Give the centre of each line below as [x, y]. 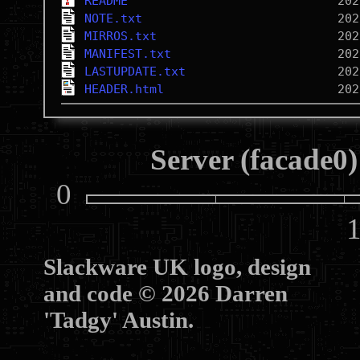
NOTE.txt [113, 18]
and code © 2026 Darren [165, 293]
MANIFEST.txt [127, 54]
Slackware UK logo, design [177, 266]
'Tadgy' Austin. [118, 319]
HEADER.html [124, 89]
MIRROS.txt [120, 36]
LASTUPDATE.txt [135, 72]
